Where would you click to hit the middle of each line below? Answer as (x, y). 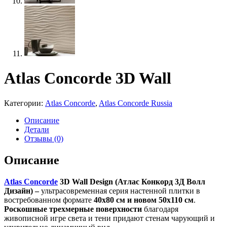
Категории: (25, 103)
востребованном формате (49, 200)
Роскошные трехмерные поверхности (74, 209)
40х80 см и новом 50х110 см (144, 200)
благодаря (161, 209)
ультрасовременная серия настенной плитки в (120, 191)
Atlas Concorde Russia (136, 103)
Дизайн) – (22, 191)
